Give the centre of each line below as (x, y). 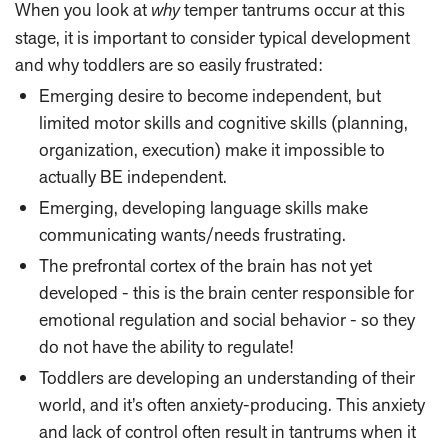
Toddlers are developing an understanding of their (227, 378)
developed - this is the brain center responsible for (226, 293)
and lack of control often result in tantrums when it (227, 432)
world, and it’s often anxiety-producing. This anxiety (232, 405)
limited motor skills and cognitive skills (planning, (223, 123)
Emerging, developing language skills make (203, 208)
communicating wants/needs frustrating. (192, 235)
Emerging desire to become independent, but (210, 96)
